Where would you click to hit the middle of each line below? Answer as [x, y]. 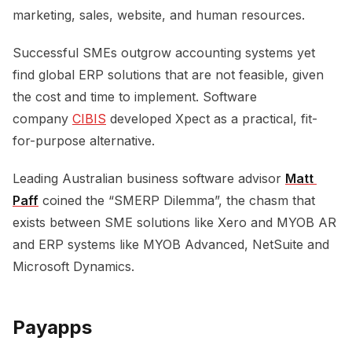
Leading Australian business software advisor [149, 178]
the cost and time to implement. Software [135, 96]
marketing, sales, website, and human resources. [161, 15]
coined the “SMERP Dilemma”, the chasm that [177, 200]
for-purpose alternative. [86, 140]
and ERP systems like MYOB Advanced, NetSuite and [171, 244]
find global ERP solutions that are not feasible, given [168, 74]
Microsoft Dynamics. [77, 266]
